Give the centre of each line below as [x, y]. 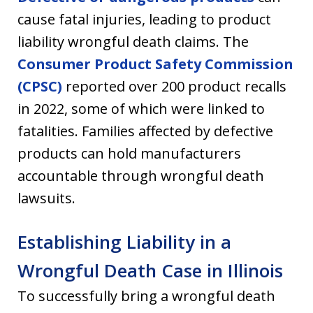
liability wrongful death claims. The [133, 41]
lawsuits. [46, 198]
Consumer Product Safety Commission [155, 64]
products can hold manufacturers [129, 153]
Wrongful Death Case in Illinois [150, 270]
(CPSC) [40, 86]
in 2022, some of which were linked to [141, 108]
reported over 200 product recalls [174, 86]
